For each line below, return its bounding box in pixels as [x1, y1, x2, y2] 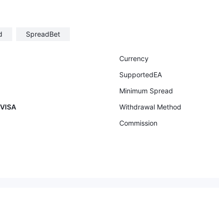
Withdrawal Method [119, 103, 181, 111]
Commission [119, 119, 157, 127]
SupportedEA [119, 70, 162, 79]
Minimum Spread [119, 87, 173, 95]
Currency [119, 54, 149, 63]
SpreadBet [26, 30, 60, 38]
